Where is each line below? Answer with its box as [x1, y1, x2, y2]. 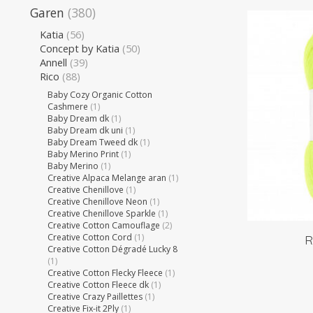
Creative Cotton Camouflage [48, 219, 161, 231]
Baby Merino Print [48, 147, 119, 160]
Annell [39, 55, 67, 70]
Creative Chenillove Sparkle [48, 207, 156, 219]
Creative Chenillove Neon [48, 195, 148, 208]
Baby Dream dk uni [48, 124, 124, 136]
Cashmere [48, 100, 89, 112]
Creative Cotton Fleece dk [48, 278, 150, 291]
